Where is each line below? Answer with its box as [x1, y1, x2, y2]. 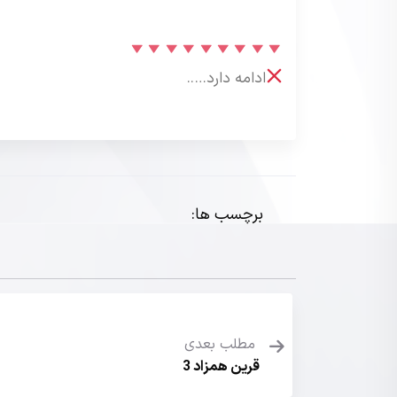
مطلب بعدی [184, 334, 260, 356]
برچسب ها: [191, 203, 263, 228]
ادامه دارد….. [186, 66, 266, 90]
